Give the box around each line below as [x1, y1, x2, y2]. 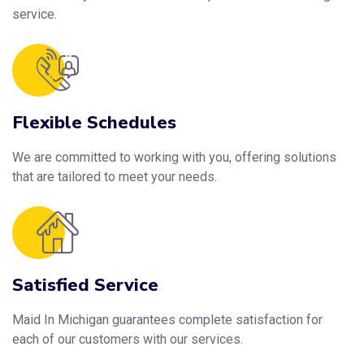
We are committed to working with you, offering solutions [12, 149, 336, 165]
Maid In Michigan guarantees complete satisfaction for [12, 311, 323, 327]
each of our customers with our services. [12, 331, 243, 347]
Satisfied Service [12, 272, 158, 297]
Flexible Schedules [12, 110, 176, 135]
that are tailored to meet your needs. [12, 168, 217, 184]
